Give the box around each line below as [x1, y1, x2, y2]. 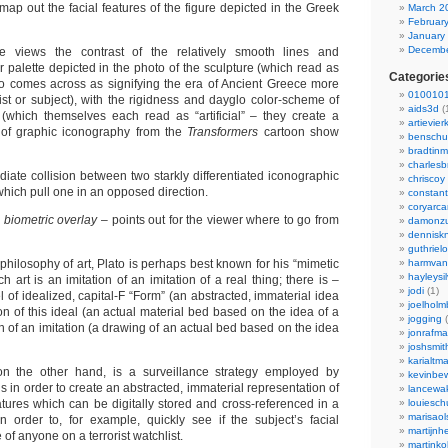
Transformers [187, 125, 264, 139]
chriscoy [408, 173, 445, 184]
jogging [408, 313, 442, 324]
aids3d [408, 103, 439, 114]
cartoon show [263, 125, 340, 139]
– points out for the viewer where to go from [97, 213, 339, 227]
